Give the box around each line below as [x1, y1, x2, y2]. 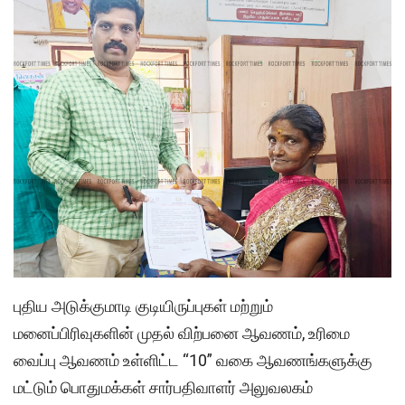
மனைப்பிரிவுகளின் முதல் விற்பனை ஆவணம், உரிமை [14, 323, 350, 343]
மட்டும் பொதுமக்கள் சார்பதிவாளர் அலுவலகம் [14, 377, 313, 397]
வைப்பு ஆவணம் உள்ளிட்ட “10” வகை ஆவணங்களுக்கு [14, 350, 372, 370]
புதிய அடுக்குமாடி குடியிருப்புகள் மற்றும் [14, 296, 273, 316]
